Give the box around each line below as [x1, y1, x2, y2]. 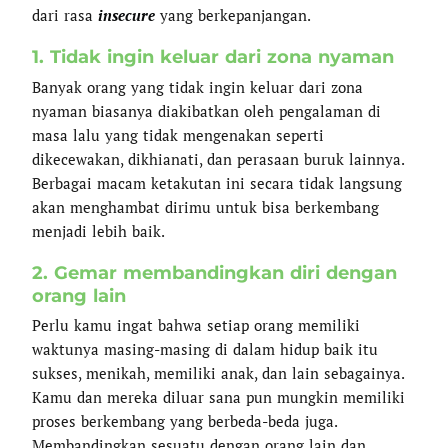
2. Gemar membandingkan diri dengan [32, 261, 398, 284]
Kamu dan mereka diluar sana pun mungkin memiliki [32, 387, 406, 408]
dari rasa [32, 4, 99, 25]
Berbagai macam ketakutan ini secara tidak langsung [32, 172, 403, 193]
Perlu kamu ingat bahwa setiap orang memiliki [32, 315, 361, 336]
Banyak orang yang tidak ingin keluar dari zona [32, 76, 364, 97]
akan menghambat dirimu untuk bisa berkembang [32, 196, 380, 217]
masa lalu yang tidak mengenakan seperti [32, 124, 325, 145]
